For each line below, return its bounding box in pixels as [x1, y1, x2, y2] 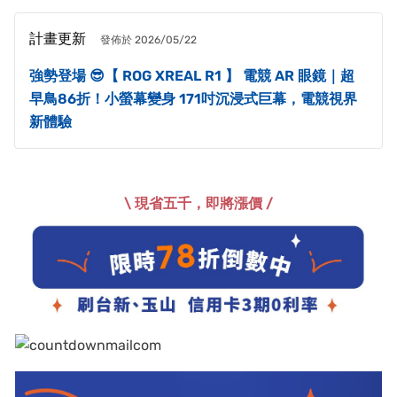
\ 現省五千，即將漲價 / [124, 194, 273, 212]
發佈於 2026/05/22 [100, 33, 197, 46]
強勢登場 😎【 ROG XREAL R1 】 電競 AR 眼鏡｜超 [29, 66, 354, 84]
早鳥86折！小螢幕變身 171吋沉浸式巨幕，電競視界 [29, 90, 357, 107]
